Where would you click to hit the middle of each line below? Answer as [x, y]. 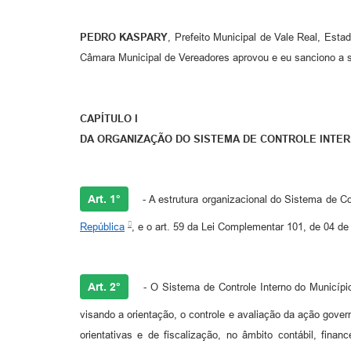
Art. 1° [104, 199]
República [102, 227]
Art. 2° [104, 287]
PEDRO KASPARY [124, 37]
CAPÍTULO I [109, 118]
